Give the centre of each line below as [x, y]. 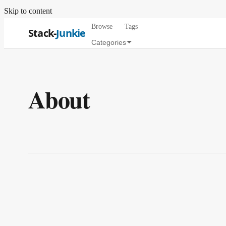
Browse [102, 26]
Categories [109, 43]
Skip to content [28, 11]
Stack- [42, 33]
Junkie [71, 33]
